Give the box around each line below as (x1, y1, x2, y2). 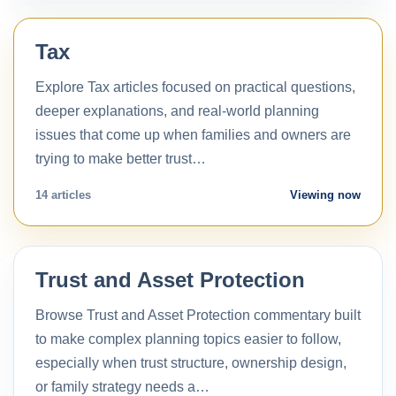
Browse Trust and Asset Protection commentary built (35, 307, 361, 323)
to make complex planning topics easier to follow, (35, 331, 341, 346)
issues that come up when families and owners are (35, 126, 351, 142)
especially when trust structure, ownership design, (35, 354, 346, 370)
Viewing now (290, 187, 361, 202)
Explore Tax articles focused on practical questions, (35, 79, 355, 95)
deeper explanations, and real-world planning (35, 103, 319, 118)
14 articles (35, 187, 91, 202)
